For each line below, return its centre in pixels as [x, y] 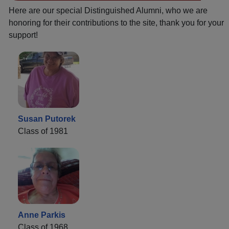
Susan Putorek [47, 119]
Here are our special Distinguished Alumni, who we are [108, 10]
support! [23, 35]
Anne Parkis [42, 215]
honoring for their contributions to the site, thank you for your [116, 22]
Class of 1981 [43, 131]
